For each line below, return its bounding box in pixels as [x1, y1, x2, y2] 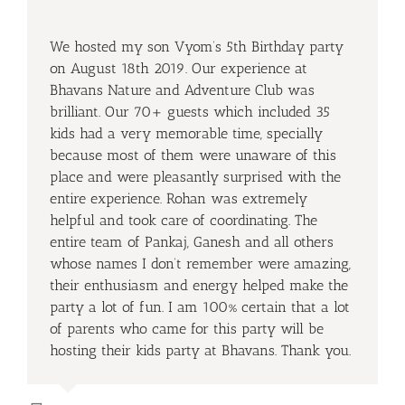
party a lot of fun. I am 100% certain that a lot [50, 298, 350, 316]
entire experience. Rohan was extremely [50, 190, 307, 207]
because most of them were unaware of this [50, 146, 336, 164]
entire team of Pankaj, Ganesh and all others [50, 233, 334, 250]
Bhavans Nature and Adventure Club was [50, 81, 315, 99]
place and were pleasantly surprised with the [50, 168, 341, 185]
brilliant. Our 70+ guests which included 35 [50, 103, 330, 120]
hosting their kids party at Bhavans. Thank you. [50, 342, 351, 359]
